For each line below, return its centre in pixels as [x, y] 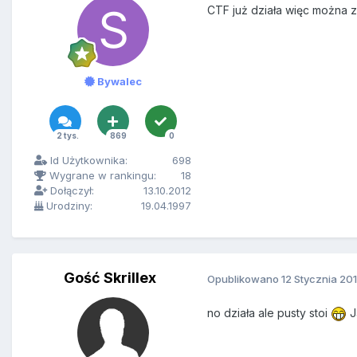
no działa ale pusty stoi [269, 313]
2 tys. [67, 136]
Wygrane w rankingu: [101, 176]
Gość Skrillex [110, 278]
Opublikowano [244, 279]
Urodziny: [68, 206]
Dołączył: [71, 191]
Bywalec [118, 82]
